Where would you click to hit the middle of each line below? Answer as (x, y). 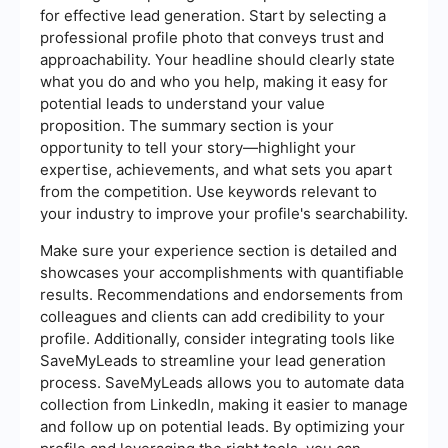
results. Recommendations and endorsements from (221, 294)
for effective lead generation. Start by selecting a (213, 15)
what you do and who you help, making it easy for (214, 81)
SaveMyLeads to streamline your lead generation (213, 360)
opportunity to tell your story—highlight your (198, 147)
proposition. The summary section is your (187, 125)
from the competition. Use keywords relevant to (208, 191)
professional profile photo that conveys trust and (212, 37)
